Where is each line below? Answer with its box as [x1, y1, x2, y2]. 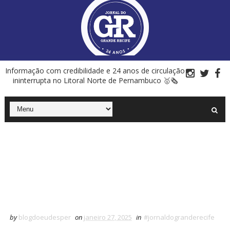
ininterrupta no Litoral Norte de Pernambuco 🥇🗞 [12, 75, 178, 85]
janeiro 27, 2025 [83, 212, 132, 222]
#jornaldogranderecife [143, 212, 215, 222]
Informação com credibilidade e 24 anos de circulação [5, 65, 185, 75]
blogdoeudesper [18, 212, 71, 222]
